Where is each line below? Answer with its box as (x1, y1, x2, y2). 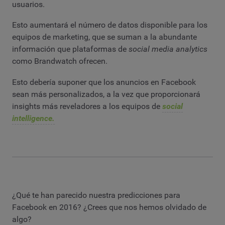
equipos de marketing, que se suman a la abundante (12, 32, 197, 42)
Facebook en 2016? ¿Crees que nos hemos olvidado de (12, 202, 206, 212)
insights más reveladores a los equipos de (12, 101, 162, 111)
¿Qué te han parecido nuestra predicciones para (12, 190, 180, 200)
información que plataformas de (12, 44, 129, 54)
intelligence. (12, 114, 55, 124)
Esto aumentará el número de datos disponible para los (12, 20, 207, 30)
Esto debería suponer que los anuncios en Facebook (12, 77, 196, 87)
